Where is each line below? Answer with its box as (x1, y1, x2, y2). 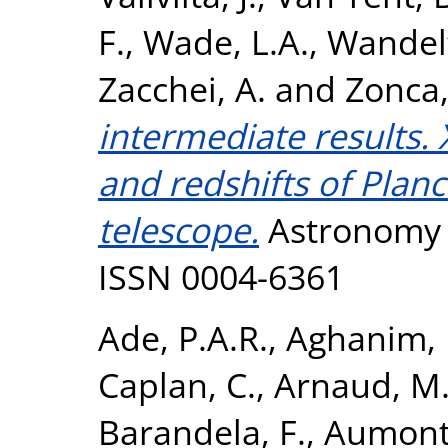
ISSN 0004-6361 (98, 252, 344, 300)
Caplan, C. (98, 360, 256, 408)
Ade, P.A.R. (98, 313, 268, 361)
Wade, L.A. (143, 17, 309, 65)
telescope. (98, 205, 259, 253)
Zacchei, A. (98, 64, 266, 112)
